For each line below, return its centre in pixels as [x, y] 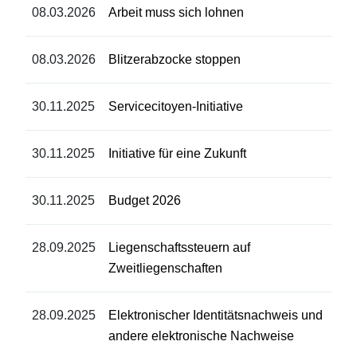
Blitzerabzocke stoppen [175, 59]
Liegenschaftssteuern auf [179, 247]
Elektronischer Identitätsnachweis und [216, 315]
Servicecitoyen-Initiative [176, 106]
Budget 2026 [145, 200]
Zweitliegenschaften [165, 268]
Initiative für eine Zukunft [177, 153]
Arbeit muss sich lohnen [176, 12]
